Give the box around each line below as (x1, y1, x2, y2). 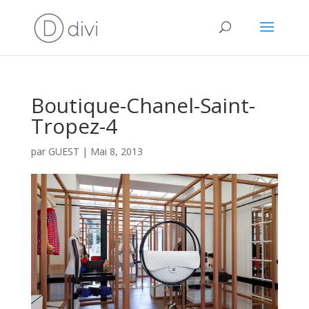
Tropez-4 (30, 112, 117, 140)
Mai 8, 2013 (90, 145, 143, 158)
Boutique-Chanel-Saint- (30, 91, 255, 119)
